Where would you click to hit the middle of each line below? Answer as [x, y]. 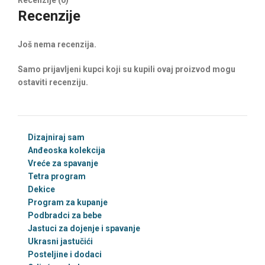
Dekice [41, 189]
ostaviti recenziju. [53, 82]
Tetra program [57, 176]
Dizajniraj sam [56, 137]
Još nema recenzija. [57, 44]
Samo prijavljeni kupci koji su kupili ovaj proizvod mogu [127, 69]
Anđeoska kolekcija [67, 150]
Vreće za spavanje [63, 163]
